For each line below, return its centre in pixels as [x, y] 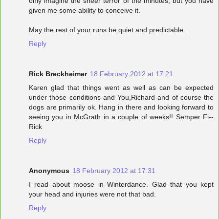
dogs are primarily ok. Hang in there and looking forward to [121, 107]
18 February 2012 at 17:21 [131, 74]
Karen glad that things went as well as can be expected [121, 88]
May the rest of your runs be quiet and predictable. [107, 30]
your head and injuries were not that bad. [92, 194]
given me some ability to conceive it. [85, 11]
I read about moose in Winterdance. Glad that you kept [121, 185]
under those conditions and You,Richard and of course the [121, 98]
